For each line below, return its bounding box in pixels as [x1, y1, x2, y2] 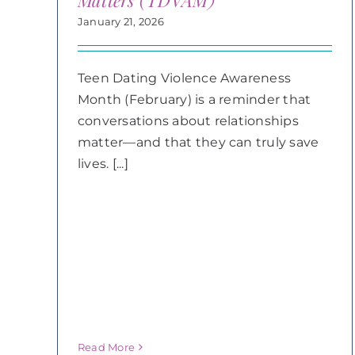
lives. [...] [77, 156, 128, 171]
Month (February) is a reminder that [77, 92, 311, 107]
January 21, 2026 [77, 15, 164, 28]
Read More [77, 341, 136, 353]
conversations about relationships [77, 113, 299, 128]
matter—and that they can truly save [77, 135, 319, 150]
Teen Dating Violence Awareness [77, 71, 292, 86]
